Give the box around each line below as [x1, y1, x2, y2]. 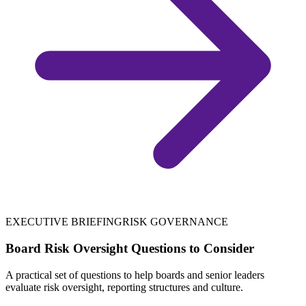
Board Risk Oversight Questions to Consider [5, 241, 254, 256]
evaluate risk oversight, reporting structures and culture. [5, 281, 243, 293]
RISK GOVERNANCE [122, 216, 228, 228]
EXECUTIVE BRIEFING [5, 216, 122, 228]
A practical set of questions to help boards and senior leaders [5, 268, 264, 281]
